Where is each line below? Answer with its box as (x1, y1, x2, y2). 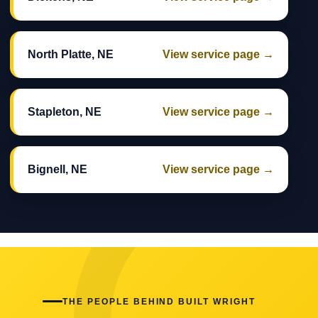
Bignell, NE (28, 163, 87, 176)
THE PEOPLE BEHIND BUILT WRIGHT (62, 296, 256, 307)
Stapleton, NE (28, 106, 102, 119)
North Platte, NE (28, 48, 114, 61)
